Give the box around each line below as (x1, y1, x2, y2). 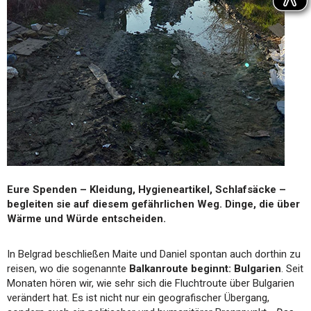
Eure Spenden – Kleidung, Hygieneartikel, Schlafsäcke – (7, 183, 286, 196)
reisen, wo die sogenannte (7, 262, 129, 275)
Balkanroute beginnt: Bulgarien (129, 262, 281, 275)
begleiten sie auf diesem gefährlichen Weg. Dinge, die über (7, 197, 300, 210)
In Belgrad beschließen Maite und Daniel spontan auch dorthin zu (7, 247, 301, 260)
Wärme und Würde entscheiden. (7, 212, 166, 225)
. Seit (281, 262, 303, 275)
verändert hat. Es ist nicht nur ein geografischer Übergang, (7, 291, 269, 304)
